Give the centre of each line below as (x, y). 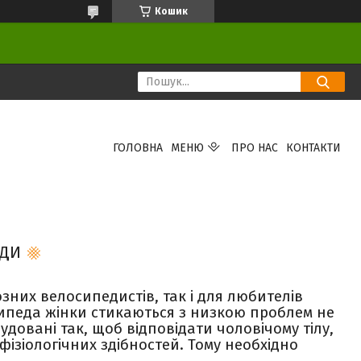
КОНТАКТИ (313, 148)
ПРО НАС (254, 148)
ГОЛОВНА (137, 148)
